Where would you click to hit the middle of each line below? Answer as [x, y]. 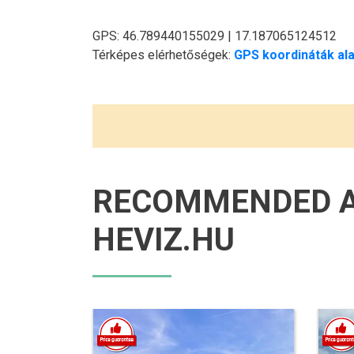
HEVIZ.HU [164, 240]
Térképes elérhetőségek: [163, 55]
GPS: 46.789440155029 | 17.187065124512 [215, 36]
